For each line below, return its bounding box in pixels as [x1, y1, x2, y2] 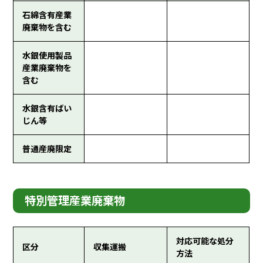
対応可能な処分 [176, 235, 234, 247]
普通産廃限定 [22, 143, 72, 155]
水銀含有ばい [22, 102, 72, 114]
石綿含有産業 [22, 9, 72, 21]
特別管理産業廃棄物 [25, 192, 126, 209]
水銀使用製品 [22, 49, 72, 62]
